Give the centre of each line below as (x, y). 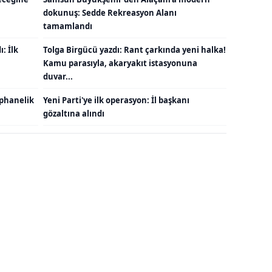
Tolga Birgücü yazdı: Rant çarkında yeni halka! (134, 49)
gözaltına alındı (74, 113)
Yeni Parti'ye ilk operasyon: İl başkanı (116, 100)
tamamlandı (68, 26)
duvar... (58, 76)
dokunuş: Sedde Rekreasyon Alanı (110, 12)
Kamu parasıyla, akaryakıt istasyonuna (120, 63)
